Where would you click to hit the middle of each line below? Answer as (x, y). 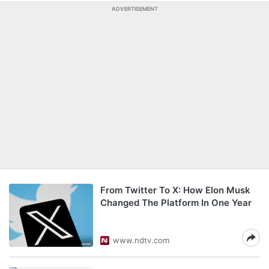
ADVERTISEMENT (134, 9)
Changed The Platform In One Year (176, 203)
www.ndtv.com (141, 240)
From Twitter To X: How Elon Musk (175, 190)
